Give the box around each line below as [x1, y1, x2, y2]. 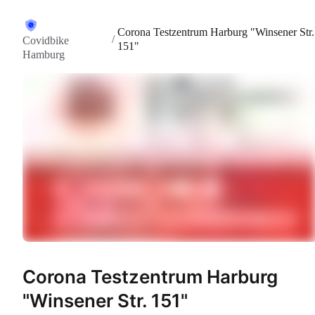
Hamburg [22, 49, 65, 60]
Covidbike [22, 34, 69, 46]
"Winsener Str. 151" [22, 290, 188, 312]
